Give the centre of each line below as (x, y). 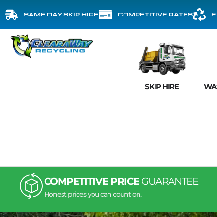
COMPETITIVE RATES (155, 14)
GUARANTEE (170, 181)
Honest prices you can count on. (93, 194)
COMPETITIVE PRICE (93, 181)
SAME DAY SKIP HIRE (61, 14)
